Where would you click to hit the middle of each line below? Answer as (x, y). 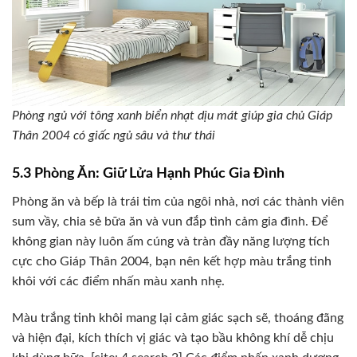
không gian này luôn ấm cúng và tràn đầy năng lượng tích (171, 242)
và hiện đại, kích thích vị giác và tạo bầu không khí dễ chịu (173, 338)
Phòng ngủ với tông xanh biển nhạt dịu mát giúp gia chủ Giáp (172, 116)
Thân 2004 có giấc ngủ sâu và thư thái (114, 136)
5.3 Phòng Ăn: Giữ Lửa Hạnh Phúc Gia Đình (148, 174)
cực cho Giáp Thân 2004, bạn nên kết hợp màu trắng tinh (172, 262)
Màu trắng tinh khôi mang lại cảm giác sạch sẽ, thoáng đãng (178, 318)
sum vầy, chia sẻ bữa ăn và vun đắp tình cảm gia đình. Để (170, 222)
